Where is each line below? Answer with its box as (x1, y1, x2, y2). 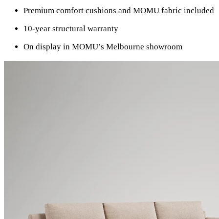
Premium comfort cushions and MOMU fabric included (23, 5, 214, 15)
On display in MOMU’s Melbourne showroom (23, 42, 182, 51)
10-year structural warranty (23, 23, 118, 33)
